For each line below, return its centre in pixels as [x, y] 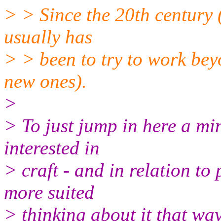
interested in [52, 147]
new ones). [45, 81]
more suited [49, 192]
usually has [48, 37]
